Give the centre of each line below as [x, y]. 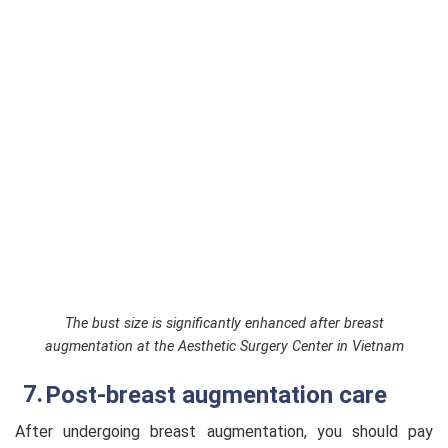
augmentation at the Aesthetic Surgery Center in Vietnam [224, 346]
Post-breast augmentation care [216, 394]
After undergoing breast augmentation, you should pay [224, 431]
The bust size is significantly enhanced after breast [224, 323]
